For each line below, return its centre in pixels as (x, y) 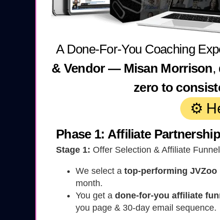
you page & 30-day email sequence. (146, 208)
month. (89, 183)
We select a (100, 171)
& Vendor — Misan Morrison (132, 69)
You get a (95, 196)
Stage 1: (73, 150)
